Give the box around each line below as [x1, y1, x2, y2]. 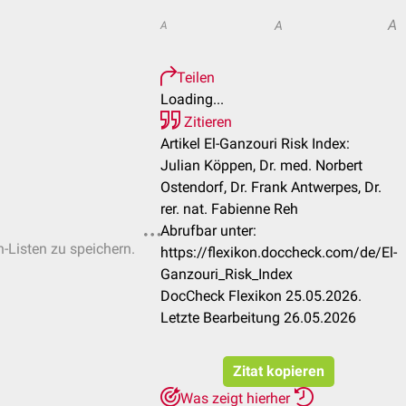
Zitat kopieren [233, 362, 324, 380]
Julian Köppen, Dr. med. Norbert [160, 157, 362, 174]
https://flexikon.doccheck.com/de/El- [160, 244, 397, 261]
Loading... [160, 91, 224, 108]
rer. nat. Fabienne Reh [160, 200, 298, 217]
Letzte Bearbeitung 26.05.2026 [160, 309, 356, 326]
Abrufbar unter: [160, 222, 256, 239]
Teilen [177, 69, 215, 86]
